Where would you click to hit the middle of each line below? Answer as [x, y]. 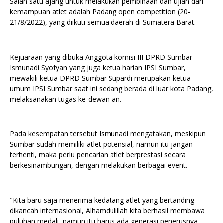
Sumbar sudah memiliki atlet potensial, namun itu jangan [101, 144]
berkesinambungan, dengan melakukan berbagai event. [99, 165]
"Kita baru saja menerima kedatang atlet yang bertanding [102, 200]
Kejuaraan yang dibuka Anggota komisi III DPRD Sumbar [101, 57]
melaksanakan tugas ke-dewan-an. [66, 99]
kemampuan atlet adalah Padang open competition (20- [100, 11]
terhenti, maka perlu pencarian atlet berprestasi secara [98, 154]
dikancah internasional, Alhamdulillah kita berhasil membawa [107, 210]
